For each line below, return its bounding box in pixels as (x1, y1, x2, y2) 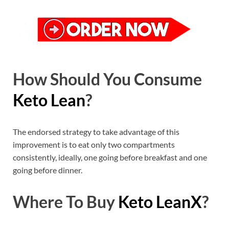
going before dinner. (13, 165, 82, 175)
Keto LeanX (118, 191, 202, 212)
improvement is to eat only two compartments (13, 140, 175, 149)
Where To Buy (13, 191, 118, 212)
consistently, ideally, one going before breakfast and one (13, 152, 207, 162)
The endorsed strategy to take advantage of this (13, 127, 179, 136)
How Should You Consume (13, 69, 202, 89)
